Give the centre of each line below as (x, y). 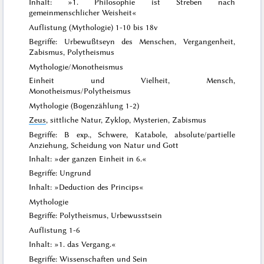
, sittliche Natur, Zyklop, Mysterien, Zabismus (126, 119)
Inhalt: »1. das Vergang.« (73, 244)
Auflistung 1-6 (55, 230)
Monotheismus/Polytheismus (80, 91)
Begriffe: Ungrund (60, 172)
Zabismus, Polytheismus (72, 52)
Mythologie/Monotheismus (76, 66)
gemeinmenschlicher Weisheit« (83, 13)
